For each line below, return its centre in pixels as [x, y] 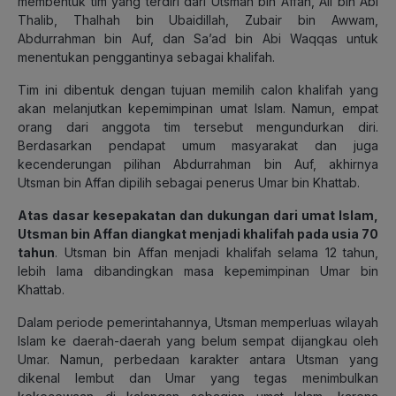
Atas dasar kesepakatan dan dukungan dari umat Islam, [198, 215]
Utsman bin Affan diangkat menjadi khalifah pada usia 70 [198, 233]
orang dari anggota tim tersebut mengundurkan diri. [198, 126]
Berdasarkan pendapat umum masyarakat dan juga [198, 145]
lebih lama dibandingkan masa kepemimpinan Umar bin [198, 270]
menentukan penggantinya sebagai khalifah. [146, 57]
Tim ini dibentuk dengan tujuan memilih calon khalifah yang [198, 89]
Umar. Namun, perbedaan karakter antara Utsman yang [198, 359]
